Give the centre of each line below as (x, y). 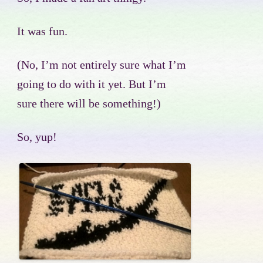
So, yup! (37, 137)
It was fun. (42, 31)
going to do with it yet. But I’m (92, 84)
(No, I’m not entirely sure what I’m (102, 65)
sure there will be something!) (89, 104)
